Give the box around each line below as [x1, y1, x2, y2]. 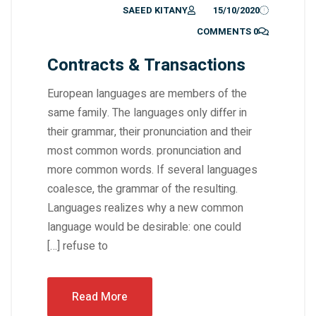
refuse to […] [63, 238, 108, 255]
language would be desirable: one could [47, 219, 241, 236]
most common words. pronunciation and [47, 142, 241, 159]
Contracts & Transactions [47, 53, 245, 78]
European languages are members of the [47, 85, 247, 102]
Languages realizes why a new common [47, 200, 243, 217]
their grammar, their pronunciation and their [47, 123, 252, 140]
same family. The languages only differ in [47, 104, 247, 121]
